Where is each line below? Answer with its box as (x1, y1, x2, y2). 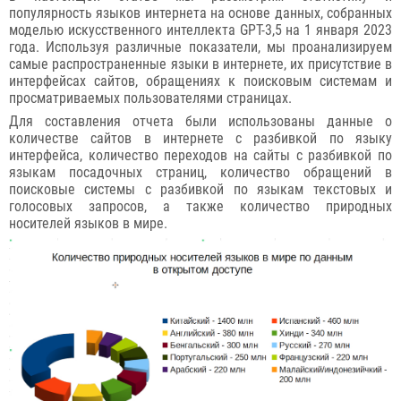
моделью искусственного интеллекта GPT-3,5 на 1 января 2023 (9, 21, 392, 38)
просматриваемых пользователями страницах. (9, 90, 292, 107)
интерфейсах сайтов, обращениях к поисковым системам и (9, 73, 392, 90)
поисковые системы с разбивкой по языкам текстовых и (9, 181, 392, 198)
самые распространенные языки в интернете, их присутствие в (9, 55, 392, 73)
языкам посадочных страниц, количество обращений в (9, 164, 392, 181)
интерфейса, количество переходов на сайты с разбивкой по (9, 147, 392, 164)
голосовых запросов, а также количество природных (9, 198, 392, 215)
